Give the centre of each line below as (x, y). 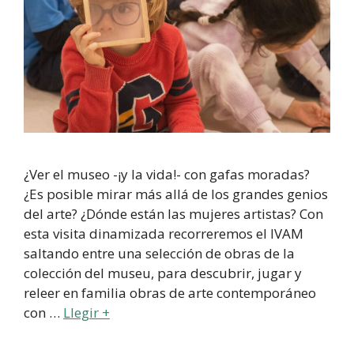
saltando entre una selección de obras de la (159, 254)
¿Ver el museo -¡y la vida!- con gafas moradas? (167, 175)
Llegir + (87, 313)
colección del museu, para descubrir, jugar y (163, 273)
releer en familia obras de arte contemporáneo (170, 293)
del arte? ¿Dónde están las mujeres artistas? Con (173, 214)
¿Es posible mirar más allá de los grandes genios (176, 194)
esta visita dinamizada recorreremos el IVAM (164, 234)
